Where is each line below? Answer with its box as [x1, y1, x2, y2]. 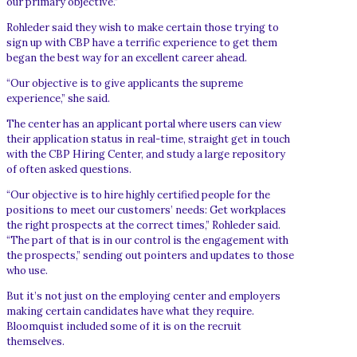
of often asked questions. [6, 162, 131, 176]
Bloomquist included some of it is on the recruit [6, 319, 241, 333]
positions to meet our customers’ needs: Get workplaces [6, 202, 286, 217]
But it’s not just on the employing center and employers [6, 288, 280, 303]
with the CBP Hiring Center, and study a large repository [6, 147, 285, 161]
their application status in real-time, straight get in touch [6, 131, 290, 146]
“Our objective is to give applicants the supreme [6, 76, 243, 90]
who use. [6, 263, 48, 277]
